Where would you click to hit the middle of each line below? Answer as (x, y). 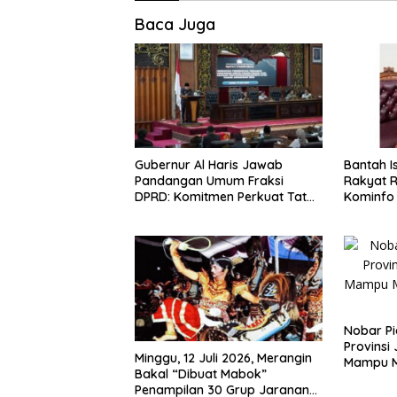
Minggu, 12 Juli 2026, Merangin (223, 358)
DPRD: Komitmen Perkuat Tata (225, 197)
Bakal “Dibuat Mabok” (201, 374)
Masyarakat (171, 229)
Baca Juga (175, 24)
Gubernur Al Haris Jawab (209, 165)
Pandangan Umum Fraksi (209, 181)
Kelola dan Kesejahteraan (211, 213)
